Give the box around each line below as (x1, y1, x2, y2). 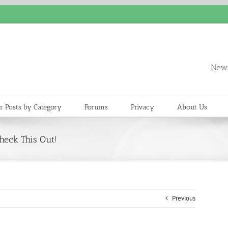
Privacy (131, 102, 154, 111)
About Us (177, 102, 207, 111)
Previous (172, 194, 195, 203)
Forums (84, 102, 108, 111)
